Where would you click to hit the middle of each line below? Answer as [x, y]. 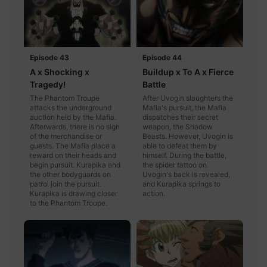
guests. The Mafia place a [73, 146]
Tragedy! [48, 85]
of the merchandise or [66, 136]
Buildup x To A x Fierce [188, 72]
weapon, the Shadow [178, 127]
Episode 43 [49, 58]
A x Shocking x [60, 72]
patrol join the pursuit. [66, 184]
